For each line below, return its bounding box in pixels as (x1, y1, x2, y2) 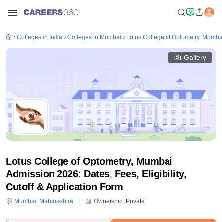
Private (126, 198, 145, 205)
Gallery (184, 54, 206, 61)
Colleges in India (17, 34, 62, 41)
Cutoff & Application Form (6, 181, 124, 192)
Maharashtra (39, 198, 73, 205)
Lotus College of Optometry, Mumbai (6, 156, 172, 166)
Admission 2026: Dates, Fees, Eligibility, (6, 168, 187, 179)
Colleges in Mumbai (67, 34, 121, 41)
